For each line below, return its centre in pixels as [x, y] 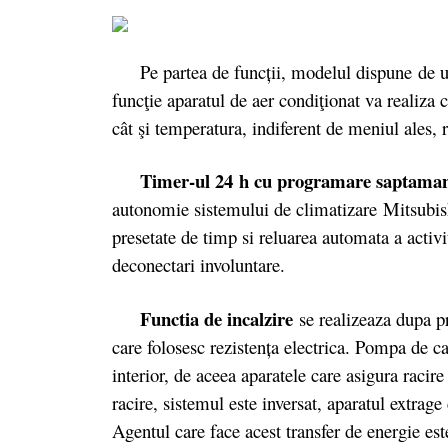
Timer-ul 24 [172, 181]
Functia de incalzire [216, 318]
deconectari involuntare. [198, 265]
